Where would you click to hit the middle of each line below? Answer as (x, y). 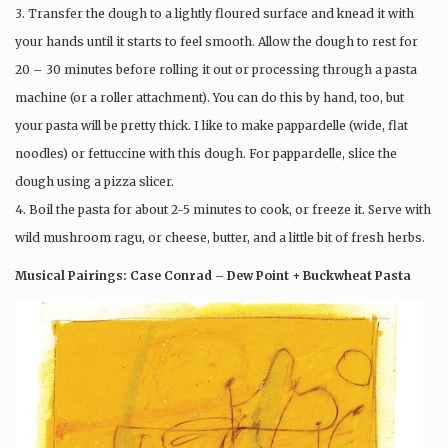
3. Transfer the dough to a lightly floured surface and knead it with (214, 13)
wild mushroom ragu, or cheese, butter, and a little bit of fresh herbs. (220, 237)
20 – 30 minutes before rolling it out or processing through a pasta (216, 69)
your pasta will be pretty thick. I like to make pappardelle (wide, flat (211, 125)
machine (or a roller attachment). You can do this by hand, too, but (209, 97)
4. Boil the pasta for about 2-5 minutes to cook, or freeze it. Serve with (223, 209)
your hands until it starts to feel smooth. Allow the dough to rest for (216, 41)
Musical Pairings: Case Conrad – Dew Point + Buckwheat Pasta (213, 276)
